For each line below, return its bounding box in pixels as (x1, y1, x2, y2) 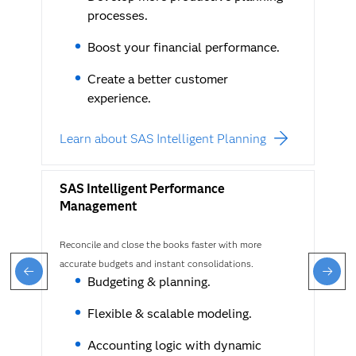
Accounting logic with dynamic (87, 338, 261, 354)
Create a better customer (87, 72, 228, 87)
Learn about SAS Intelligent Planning (59, 131, 266, 147)
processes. (87, 8, 148, 24)
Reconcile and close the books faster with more (59, 238, 261, 251)
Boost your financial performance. (87, 40, 280, 56)
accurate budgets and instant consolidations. (59, 257, 253, 270)
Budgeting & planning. (87, 274, 211, 290)
